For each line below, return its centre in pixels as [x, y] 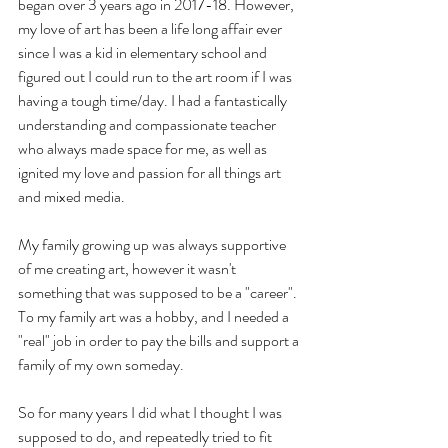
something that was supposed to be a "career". [159, 292]
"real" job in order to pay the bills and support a [160, 340]
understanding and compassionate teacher [148, 124]
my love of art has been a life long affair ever [151, 28]
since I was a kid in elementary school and [144, 52]
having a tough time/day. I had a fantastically [154, 100]
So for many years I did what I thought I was [151, 412]
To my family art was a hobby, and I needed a [155, 316]
